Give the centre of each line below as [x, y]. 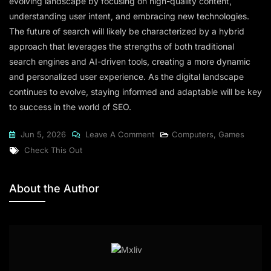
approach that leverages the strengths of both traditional [122, 47]
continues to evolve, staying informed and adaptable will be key [135, 92]
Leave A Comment [120, 135]
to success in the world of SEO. [70, 107]
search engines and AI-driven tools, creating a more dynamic [130, 62]
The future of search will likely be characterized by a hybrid [127, 31]
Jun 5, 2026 [43, 135]
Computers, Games [208, 135]
